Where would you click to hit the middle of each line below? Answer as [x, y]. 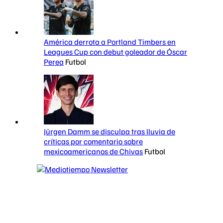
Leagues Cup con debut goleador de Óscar [115, 52]
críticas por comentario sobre [93, 141]
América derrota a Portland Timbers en [110, 42]
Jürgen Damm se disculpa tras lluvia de [110, 131]
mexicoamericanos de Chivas [93, 151]
